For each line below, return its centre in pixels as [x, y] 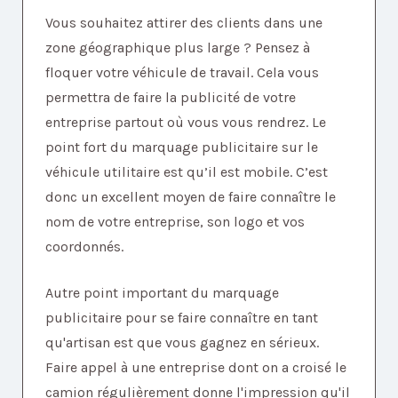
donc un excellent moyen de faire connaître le [191, 196]
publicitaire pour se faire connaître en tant [182, 317]
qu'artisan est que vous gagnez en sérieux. [182, 342]
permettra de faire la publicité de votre [171, 97]
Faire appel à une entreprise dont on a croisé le [196, 367]
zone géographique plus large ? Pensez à [178, 47]
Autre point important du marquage [162, 292]
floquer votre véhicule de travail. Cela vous [182, 72]
